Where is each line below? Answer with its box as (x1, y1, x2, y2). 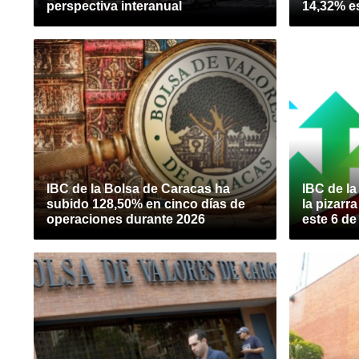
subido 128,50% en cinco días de (46, 197, 245, 211)
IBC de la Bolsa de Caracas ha (46, 182, 230, 196)
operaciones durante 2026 (46, 212, 205, 226)
